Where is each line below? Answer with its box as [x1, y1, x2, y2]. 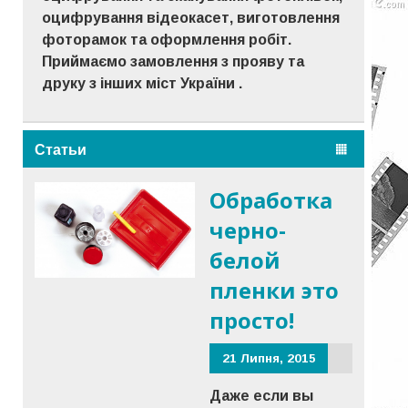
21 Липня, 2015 [221, 351, 316, 365]
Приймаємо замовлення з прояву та [42, 54, 305, 70]
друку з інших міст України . [42, 76, 243, 92]
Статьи [35, 139, 87, 158]
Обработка [209, 184, 333, 215]
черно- [209, 214, 287, 245]
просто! [209, 304, 295, 335]
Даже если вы [209, 388, 314, 404]
